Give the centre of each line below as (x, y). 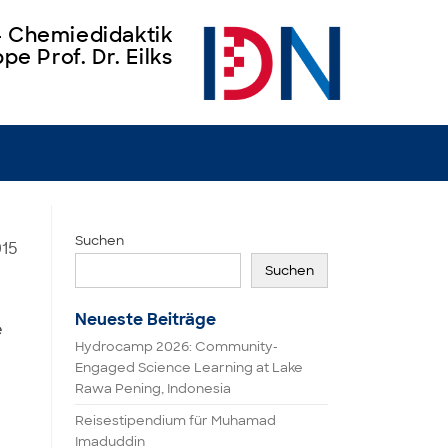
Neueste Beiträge (145, 319)
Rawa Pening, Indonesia (153, 388)
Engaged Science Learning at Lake (189, 367)
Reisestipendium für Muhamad (175, 420)
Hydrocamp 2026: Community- (176, 346)
